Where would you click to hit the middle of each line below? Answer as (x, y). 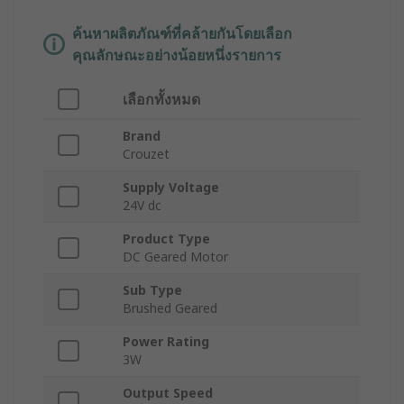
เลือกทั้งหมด (161, 100)
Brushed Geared (170, 308)
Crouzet (146, 154)
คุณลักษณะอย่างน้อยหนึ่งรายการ (177, 55)
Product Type (166, 239)
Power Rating (166, 342)
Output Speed (168, 393)
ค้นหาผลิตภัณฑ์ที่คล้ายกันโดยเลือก (182, 34)
